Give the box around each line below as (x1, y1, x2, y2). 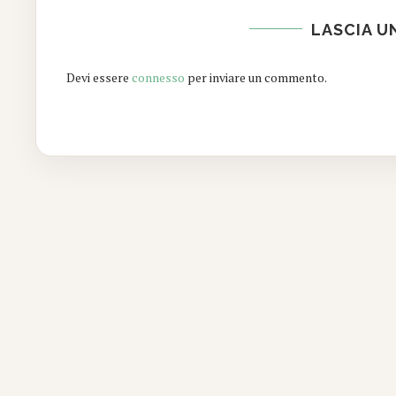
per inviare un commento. (185, 68, 328, 86)
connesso (132, 68, 186, 86)
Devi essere (66, 68, 133, 86)
